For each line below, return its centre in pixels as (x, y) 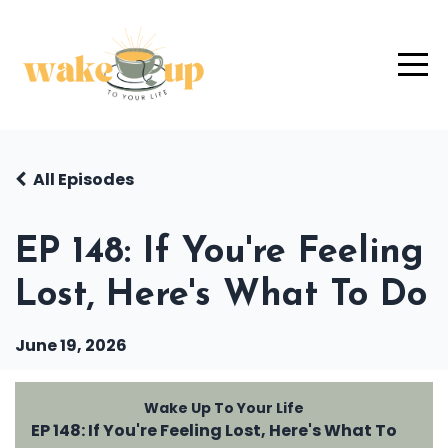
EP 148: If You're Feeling (219, 253)
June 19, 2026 (71, 345)
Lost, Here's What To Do (221, 296)
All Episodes (83, 179)
